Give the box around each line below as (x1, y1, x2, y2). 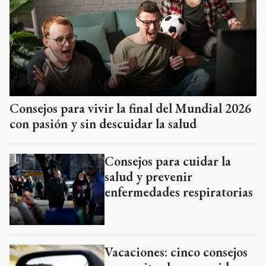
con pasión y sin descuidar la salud (9, 115, 197, 133)
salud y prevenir (104, 168, 192, 186)
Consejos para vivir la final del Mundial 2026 (9, 100, 251, 118)
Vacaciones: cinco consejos (104, 243, 248, 261)
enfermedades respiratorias (104, 183, 253, 201)
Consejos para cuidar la (104, 153, 231, 170)
